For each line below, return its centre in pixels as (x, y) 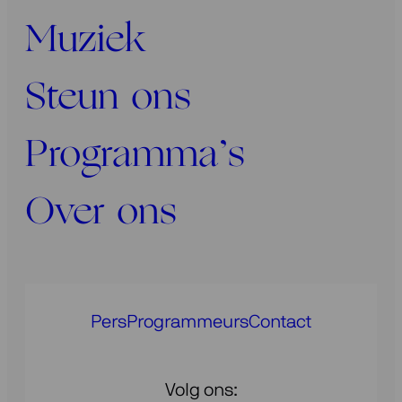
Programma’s (135, 156)
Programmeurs (188, 322)
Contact (280, 322)
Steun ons (108, 99)
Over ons (101, 214)
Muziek (85, 41)
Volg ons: (201, 390)
